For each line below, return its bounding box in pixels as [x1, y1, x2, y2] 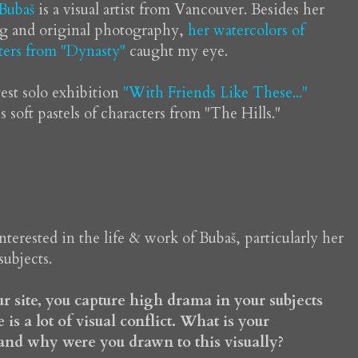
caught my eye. [129, 41, 228, 62]
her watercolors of [187, 20, 304, 42]
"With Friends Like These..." [122, 82, 308, 104]
